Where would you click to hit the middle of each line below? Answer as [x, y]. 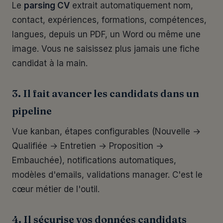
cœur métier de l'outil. [56, 189]
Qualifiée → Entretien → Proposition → [88, 146]
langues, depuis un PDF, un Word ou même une [106, 34]
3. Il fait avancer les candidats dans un [106, 93]
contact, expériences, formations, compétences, [109, 20]
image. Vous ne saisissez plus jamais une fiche [106, 49]
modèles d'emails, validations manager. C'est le [107, 175]
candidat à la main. [50, 63]
